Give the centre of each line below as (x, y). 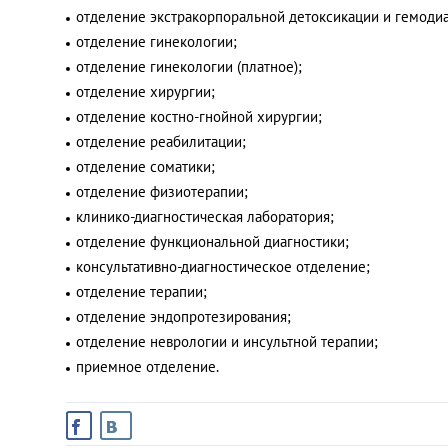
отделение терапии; (141, 291)
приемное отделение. (147, 366)
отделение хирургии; (145, 91)
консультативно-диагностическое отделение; (223, 266)
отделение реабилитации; (161, 141)
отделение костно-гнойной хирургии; (199, 116)
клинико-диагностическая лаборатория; (205, 216)
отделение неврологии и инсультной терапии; (227, 341)
